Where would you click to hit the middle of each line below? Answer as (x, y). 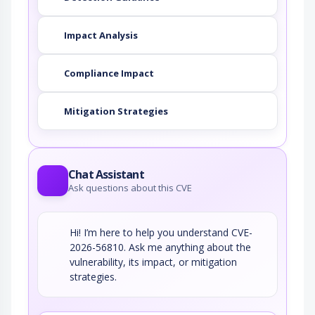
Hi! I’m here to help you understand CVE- (161, 233)
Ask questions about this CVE (130, 188)
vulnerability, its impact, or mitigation (153, 262)
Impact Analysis (101, 35)
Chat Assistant (106, 175)
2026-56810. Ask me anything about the (160, 247)
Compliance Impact (109, 73)
